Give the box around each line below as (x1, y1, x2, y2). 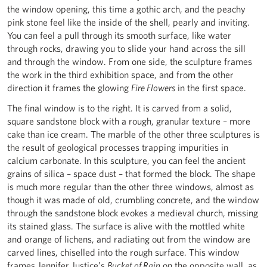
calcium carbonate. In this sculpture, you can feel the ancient (7, 155, 246, 166)
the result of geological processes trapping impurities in (7, 142, 228, 153)
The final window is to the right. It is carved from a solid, (7, 103, 232, 113)
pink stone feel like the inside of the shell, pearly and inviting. (7, 17, 250, 27)
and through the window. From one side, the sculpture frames (7, 56, 252, 67)
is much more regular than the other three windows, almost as (7, 181, 254, 192)
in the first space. (175, 82, 246, 93)
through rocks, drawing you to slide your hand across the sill (7, 43, 246, 54)
